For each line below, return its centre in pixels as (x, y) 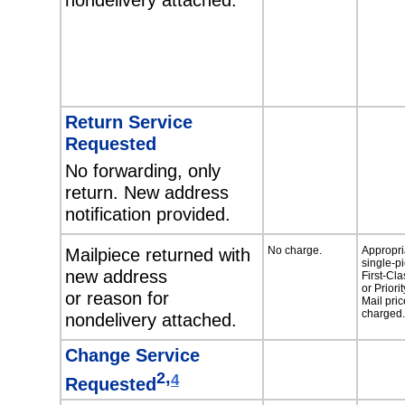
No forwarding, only (143, 171)
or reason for (117, 298)
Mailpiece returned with (158, 255)
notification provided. (148, 214)
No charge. (295, 251)
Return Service (129, 121)
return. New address (147, 193)
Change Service (132, 354)
